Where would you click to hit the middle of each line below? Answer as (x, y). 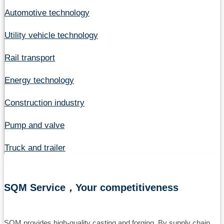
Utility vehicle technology (51, 35)
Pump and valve (34, 125)
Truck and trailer (35, 148)
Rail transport (30, 58)
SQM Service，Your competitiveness (91, 188)
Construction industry (44, 103)
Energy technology (39, 80)
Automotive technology (47, 13)
